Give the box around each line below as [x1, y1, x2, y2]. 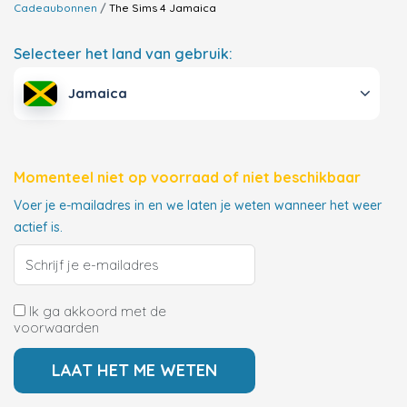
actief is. [14, 219, 63, 236]
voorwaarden [14, 319, 99, 337]
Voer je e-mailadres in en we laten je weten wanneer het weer [14, 197, 382, 214]
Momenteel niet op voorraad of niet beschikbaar [14, 168, 361, 187]
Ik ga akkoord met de [25, 303, 166, 321]
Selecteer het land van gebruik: [14, 45, 233, 63]
